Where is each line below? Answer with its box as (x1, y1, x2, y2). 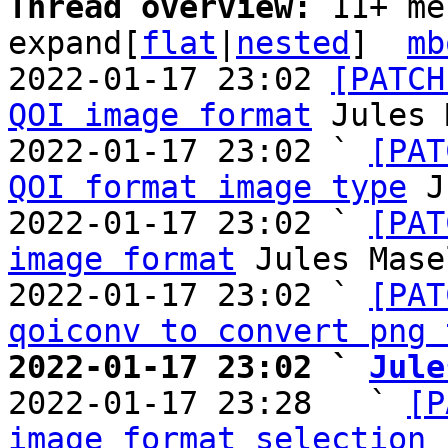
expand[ (8, 25, 141, 61)
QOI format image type (8, 169, 407, 205)
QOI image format (8, 97, 312, 133)
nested (236, 25, 350, 61)
